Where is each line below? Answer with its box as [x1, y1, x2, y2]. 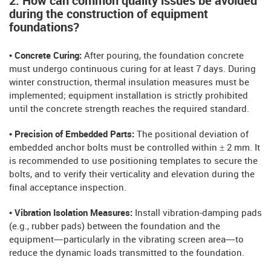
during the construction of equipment [9, 7, 208, 21]
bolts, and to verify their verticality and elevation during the [9, 169, 255, 180]
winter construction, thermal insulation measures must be [9, 77, 249, 88]
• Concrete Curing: [9, 51, 82, 61]
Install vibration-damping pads [135, 208, 262, 218]
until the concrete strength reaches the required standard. [9, 104, 249, 114]
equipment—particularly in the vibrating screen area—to [9, 235, 244, 245]
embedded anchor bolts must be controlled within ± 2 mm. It [9, 143, 260, 153]
